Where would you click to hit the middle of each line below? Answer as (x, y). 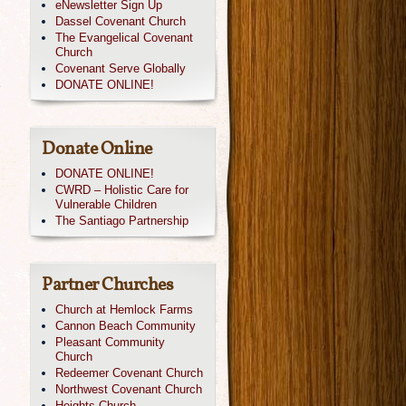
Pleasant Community (110, 342)
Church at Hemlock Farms (124, 309)
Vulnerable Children (106, 204)
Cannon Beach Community (126, 326)
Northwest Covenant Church (129, 389)
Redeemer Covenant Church (129, 373)
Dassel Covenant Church (121, 21)
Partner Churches (107, 285)
